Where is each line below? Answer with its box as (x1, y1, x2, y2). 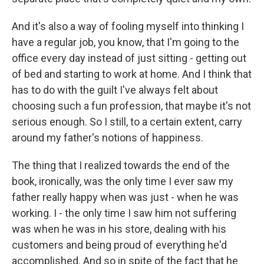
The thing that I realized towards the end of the (12, 159, 230, 171)
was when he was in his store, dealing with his (12, 223, 226, 235)
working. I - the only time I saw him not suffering (12, 207, 236, 219)
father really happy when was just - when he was (12, 191, 239, 203)
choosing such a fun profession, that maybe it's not (12, 100, 251, 112)
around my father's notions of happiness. (12, 131, 203, 144)
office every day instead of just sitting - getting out (12, 52, 246, 64)
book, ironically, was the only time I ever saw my (12, 175, 233, 187)
